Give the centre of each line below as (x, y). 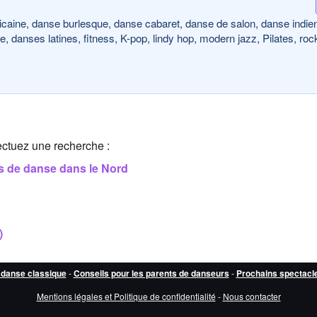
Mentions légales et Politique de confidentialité (126, 296)
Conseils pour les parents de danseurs (151, 273)
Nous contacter (252, 296)
